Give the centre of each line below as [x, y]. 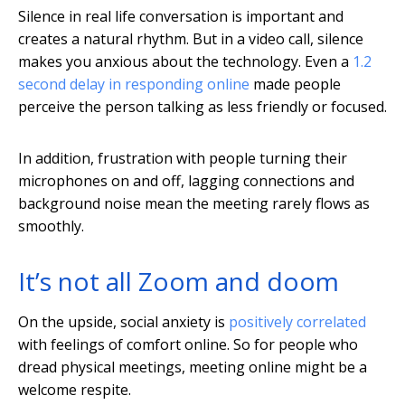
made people [295, 85]
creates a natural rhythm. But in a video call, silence [191, 39]
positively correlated [297, 322]
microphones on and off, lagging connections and [186, 181]
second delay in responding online [134, 85]
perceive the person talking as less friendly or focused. [202, 107]
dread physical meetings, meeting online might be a [193, 367]
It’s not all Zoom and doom [179, 282]
